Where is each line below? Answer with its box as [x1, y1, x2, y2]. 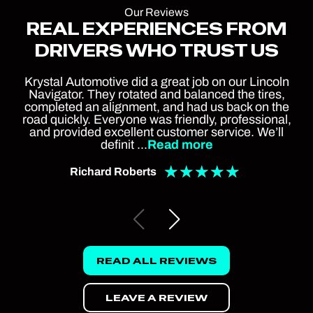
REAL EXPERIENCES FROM [27, 17, 286, 40]
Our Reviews [124, 6, 189, 18]
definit [100, 137, 134, 152]
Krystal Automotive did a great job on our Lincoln [24, 74, 289, 89]
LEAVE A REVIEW [105, 291, 208, 304]
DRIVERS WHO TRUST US [34, 39, 279, 61]
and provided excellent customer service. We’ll [29, 124, 284, 139]
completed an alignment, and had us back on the [24, 99, 289, 114]
